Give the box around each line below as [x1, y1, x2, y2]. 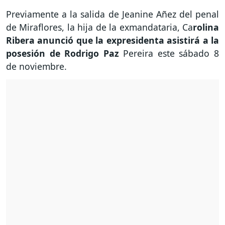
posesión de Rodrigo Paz [6, 47, 124, 60]
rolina [193, 21, 219, 34]
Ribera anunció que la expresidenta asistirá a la [6, 34, 219, 47]
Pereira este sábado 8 [123, 47, 219, 60]
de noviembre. [6, 60, 67, 73]
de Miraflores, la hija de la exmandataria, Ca [6, 21, 193, 34]
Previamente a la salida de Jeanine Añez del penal [6, 8, 219, 21]
